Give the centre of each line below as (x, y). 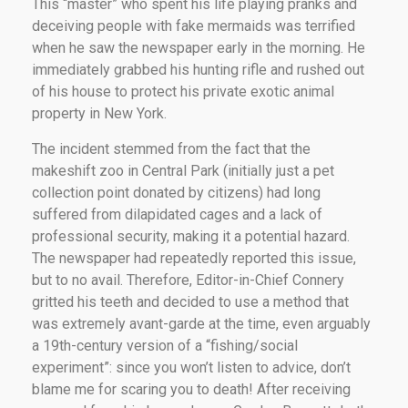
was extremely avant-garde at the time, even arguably (201, 323)
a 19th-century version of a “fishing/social (165, 345)
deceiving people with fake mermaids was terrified (194, 25)
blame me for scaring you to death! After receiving (191, 389)
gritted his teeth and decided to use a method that (190, 301)
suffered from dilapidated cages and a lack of (177, 214)
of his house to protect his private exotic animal (183, 91)
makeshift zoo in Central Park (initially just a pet (183, 170)
